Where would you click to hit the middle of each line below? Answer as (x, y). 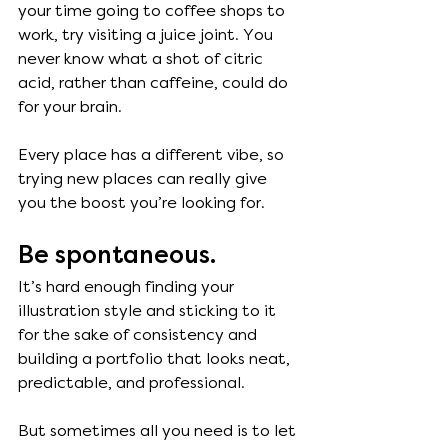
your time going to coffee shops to (153, 11)
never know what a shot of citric (142, 59)
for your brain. (72, 107)
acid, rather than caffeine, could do (155, 83)
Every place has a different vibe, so (153, 155)
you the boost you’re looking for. (143, 203)
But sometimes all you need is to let (159, 431)
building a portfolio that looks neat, (156, 359)
